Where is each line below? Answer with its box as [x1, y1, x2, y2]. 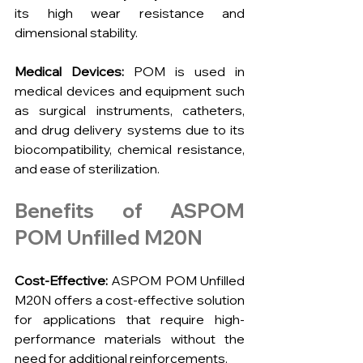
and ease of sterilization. [15, 160, 160, 177]
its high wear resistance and [15, 5, 245, 22]
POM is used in [124, 63, 245, 80]
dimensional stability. [15, 24, 138, 41]
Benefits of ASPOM [15, 199, 245, 224]
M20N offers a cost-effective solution [15, 292, 245, 309]
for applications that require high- [15, 311, 245, 328]
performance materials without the [15, 331, 245, 348]
